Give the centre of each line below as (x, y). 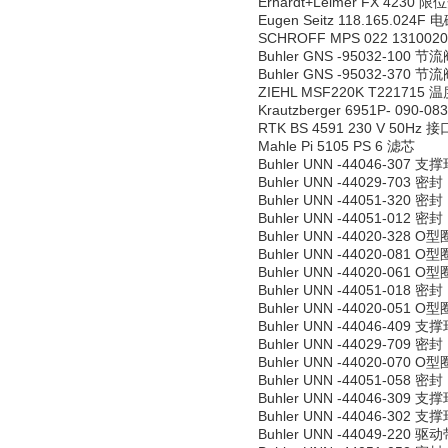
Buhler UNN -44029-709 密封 (350, 344)
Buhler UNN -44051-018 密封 (350, 290)
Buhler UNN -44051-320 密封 (350, 200)
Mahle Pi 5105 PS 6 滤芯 (336, 146)
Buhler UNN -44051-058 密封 (350, 380)
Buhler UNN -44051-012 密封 (350, 218)
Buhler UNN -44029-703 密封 (350, 182)
